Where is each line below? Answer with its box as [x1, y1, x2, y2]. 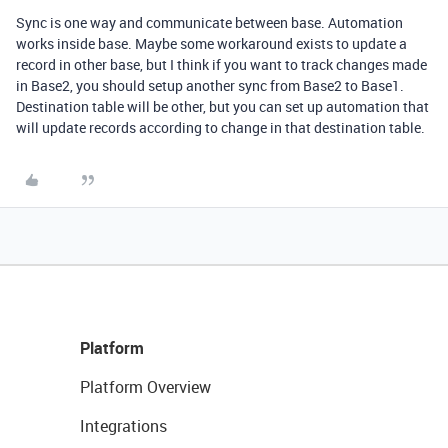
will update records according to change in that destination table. [16, 118, 425, 137]
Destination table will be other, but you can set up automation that [16, 97, 429, 116]
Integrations [80, 415, 167, 437]
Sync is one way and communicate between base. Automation [16, 13, 403, 32]
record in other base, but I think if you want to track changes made [16, 55, 427, 74]
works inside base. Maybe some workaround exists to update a [16, 34, 407, 53]
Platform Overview [80, 376, 211, 398]
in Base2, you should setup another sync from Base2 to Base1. [16, 76, 404, 95]
